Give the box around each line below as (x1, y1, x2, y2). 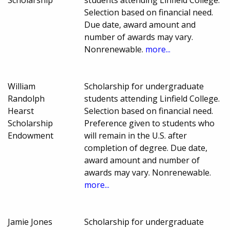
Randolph (8, 92, 45, 104)
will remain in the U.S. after (84, 129, 187, 141)
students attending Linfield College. (84, 92, 220, 104)
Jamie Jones (8, 216, 52, 227)
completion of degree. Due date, (84, 142, 208, 154)
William (8, 80, 35, 92)
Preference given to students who (84, 117, 215, 129)
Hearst (8, 105, 34, 117)
